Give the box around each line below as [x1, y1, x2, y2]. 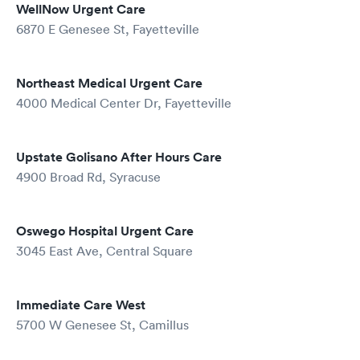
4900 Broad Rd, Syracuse [16, 169, 161, 185]
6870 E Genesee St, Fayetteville [16, 21, 199, 37]
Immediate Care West [16, 297, 145, 313]
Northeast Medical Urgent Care [16, 75, 202, 92]
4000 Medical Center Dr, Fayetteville [16, 95, 231, 111]
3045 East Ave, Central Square [16, 243, 193, 259]
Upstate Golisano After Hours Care [16, 149, 222, 166]
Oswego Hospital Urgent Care [16, 223, 194, 239]
